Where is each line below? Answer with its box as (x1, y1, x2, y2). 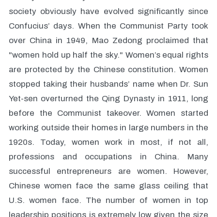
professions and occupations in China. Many (9, 152, 208, 161)
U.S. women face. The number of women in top (9, 196, 208, 205)
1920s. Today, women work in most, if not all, (9, 138, 208, 147)
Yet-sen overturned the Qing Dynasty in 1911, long (9, 94, 208, 103)
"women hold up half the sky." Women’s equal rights (9, 50, 208, 60)
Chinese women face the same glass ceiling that (9, 181, 208, 190)
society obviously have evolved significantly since (9, 7, 208, 16)
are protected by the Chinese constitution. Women (9, 65, 208, 74)
